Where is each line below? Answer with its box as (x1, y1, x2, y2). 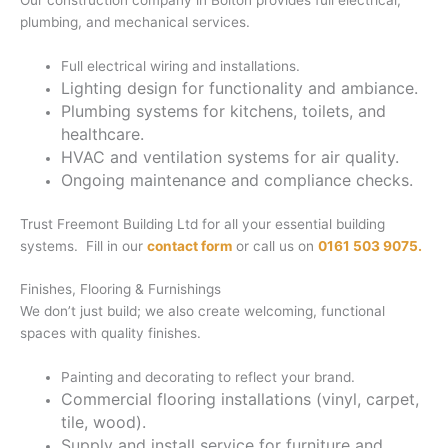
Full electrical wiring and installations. (61, 58, 301, 75)
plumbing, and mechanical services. (20, 14, 250, 31)
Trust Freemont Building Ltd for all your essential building (20, 215, 385, 232)
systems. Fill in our (20, 237, 147, 254)
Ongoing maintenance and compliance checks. (61, 170, 414, 191)
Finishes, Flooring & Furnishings (20, 281, 221, 298)
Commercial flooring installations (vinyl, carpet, (61, 389, 420, 410)
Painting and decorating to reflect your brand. (61, 369, 356, 386)
